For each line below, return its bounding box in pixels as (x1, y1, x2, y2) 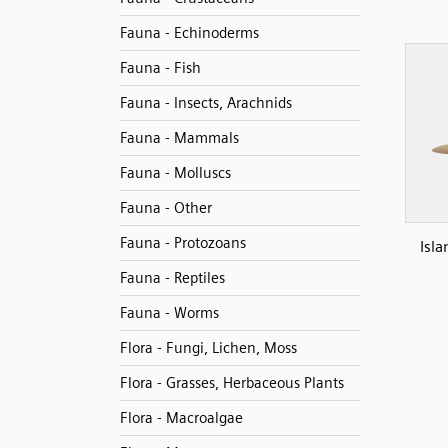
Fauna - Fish (119, 59, 201, 77)
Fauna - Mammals (119, 129, 239, 147)
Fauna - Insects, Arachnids (119, 94, 292, 112)
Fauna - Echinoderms (119, 24, 259, 42)
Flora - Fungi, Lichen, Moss (119, 339, 297, 357)
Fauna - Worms (119, 304, 219, 322)
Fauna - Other (119, 199, 212, 217)
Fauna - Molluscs (119, 164, 231, 182)
